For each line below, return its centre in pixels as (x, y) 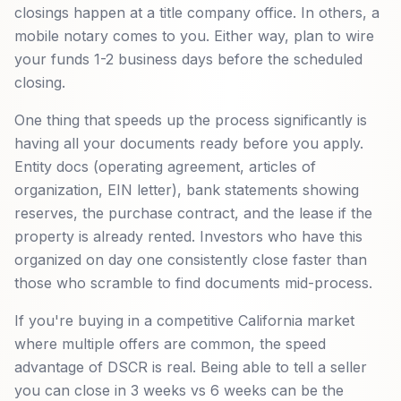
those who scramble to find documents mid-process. (193, 283)
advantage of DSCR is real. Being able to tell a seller (191, 367)
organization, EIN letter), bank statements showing (187, 190)
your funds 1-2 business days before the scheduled (188, 59)
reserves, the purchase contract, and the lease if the (193, 213)
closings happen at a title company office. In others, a (197, 13)
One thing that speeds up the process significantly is (191, 120)
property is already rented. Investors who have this (188, 236)
